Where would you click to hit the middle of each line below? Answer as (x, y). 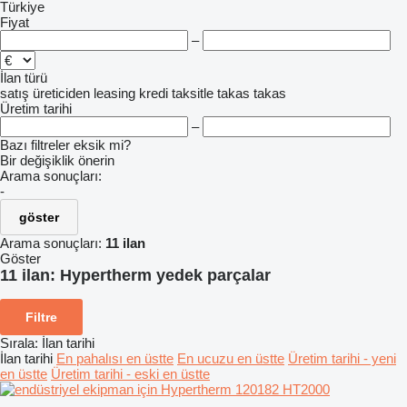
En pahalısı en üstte (115, 358)
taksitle (193, 93)
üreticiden (61, 93)
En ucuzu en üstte (231, 358)
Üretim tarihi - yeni (342, 358)
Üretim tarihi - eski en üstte (130, 373)
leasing (114, 93)
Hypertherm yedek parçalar (165, 275)
